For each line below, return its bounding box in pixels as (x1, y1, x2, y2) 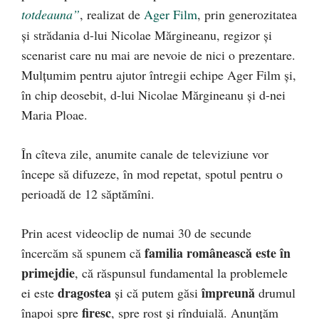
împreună (202, 283, 255, 302)
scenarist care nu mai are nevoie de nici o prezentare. (21, 46, 296, 63)
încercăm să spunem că (21, 244, 145, 261)
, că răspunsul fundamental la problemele (75, 264, 288, 281)
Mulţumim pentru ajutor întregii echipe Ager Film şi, (21, 66, 296, 83)
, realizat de (80, 6, 144, 23)
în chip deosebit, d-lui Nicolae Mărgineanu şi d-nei (21, 86, 286, 103)
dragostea (58, 283, 111, 302)
